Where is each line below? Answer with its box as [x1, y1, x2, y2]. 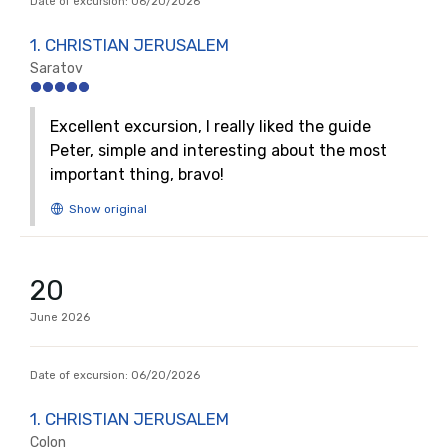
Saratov [30, 60, 83, 77]
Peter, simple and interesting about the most [50, 141, 387, 160]
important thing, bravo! [50, 165, 224, 184]
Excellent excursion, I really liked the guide [50, 117, 371, 136]
